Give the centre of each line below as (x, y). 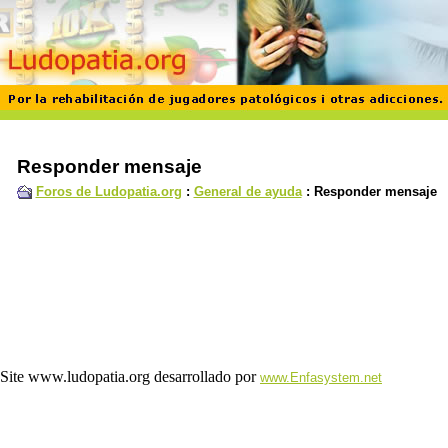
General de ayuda (247, 191)
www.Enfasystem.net (321, 377)
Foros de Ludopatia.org (108, 191)
